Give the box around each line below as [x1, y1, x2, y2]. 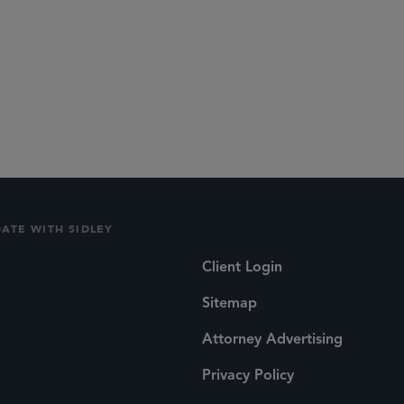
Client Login [202, 260, 282, 275]
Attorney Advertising [202, 332, 343, 347]
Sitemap [202, 296, 257, 311]
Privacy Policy [202, 368, 294, 383]
